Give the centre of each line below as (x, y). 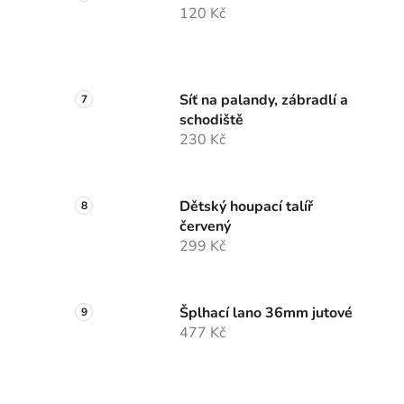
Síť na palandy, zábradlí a (264, 101)
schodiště (211, 120)
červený (205, 227)
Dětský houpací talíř (246, 207)
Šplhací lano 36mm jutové (266, 313)
